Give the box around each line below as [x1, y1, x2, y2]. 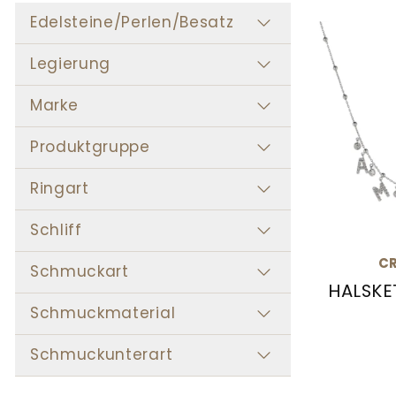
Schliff [30, 219, 82, 241]
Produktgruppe [30, 136, 150, 158]
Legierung [30, 53, 111, 75]
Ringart [30, 178, 89, 200]
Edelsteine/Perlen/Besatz [30, 11, 234, 34]
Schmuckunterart [30, 344, 173, 366]
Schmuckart [30, 261, 129, 283]
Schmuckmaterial [30, 302, 176, 324]
